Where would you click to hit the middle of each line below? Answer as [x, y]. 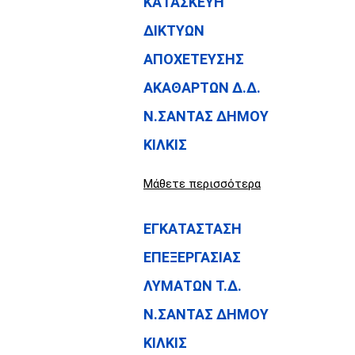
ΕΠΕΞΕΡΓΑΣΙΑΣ [192, 257]
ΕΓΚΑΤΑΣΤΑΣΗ [193, 228]
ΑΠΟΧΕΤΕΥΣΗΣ [194, 59]
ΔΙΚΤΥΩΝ [174, 30]
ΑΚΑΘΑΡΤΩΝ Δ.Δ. [202, 87]
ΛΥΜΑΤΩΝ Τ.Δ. [193, 285]
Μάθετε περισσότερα [202, 183]
